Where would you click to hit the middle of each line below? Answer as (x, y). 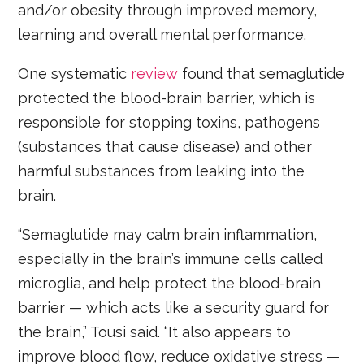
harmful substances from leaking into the (162, 171)
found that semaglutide (262, 74)
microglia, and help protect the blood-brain (170, 284)
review (155, 74)
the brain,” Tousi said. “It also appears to (155, 332)
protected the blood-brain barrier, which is (167, 98)
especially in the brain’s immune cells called (171, 259)
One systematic (75, 74)
